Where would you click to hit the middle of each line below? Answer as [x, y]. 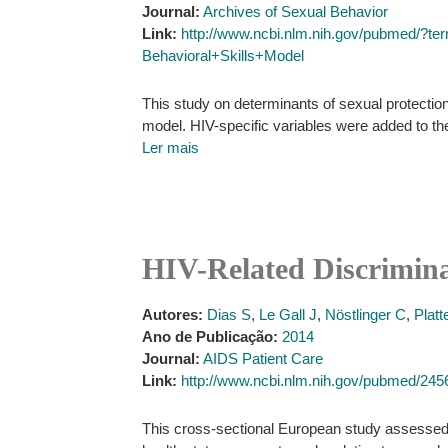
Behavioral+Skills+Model [223, 55]
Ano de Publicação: [210, 336]
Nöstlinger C [365, 314]
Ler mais [170, 147]
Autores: [172, 314]
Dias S [229, 314]
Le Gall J [288, 314]
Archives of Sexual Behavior [295, 11]
